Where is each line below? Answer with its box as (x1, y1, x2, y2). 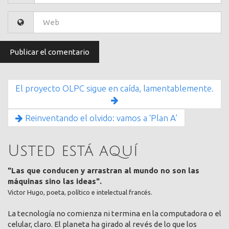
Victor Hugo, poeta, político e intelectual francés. (8, 188, 152, 196)
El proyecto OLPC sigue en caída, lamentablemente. (15, 83, 214, 93)
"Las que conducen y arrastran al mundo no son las (8, 166, 199, 175)
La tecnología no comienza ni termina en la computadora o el (8, 209, 221, 218)
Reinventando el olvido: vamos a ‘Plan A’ (23, 112, 177, 123)
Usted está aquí (8, 143, 138, 160)
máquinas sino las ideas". (8, 176, 102, 186)
